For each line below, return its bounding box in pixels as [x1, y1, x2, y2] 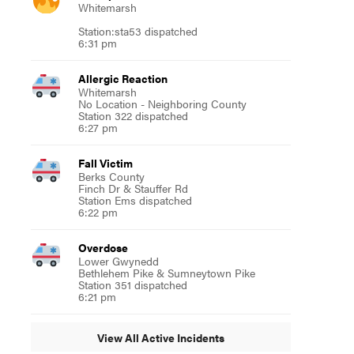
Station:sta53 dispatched [77, 23, 198, 39]
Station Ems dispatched [77, 192, 192, 208]
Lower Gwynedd [77, 253, 159, 269]
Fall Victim [77, 155, 133, 171]
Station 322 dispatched [77, 107, 188, 123]
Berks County [77, 168, 145, 184]
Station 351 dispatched [77, 277, 187, 292]
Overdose [77, 239, 128, 255]
